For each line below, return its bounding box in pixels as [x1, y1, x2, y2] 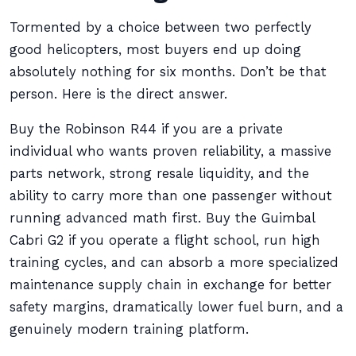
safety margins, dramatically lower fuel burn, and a [10, 300, 343, 315]
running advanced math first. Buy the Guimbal [10, 211, 315, 226]
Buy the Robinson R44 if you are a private [10, 122, 283, 137]
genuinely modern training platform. [10, 322, 249, 337]
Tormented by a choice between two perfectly [10, 20, 311, 35]
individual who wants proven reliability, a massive [10, 144, 331, 159]
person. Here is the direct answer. [10, 87, 227, 102]
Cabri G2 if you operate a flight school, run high [10, 233, 320, 248]
